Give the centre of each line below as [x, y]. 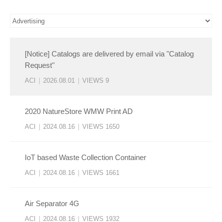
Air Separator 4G [52, 204]
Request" [40, 65]
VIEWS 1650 [101, 127]
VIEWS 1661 [101, 173]
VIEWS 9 [96, 81]
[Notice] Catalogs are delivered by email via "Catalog [109, 54]
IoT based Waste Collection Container [85, 158]
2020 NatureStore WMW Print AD [79, 111]
